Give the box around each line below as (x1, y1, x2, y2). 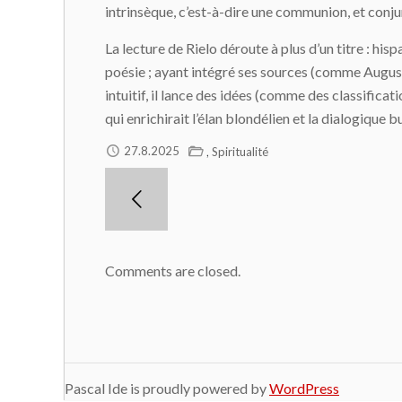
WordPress (269, 379, 339, 397)
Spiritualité (212, 144, 268, 159)
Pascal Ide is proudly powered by (65, 379, 269, 397)
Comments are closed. (105, 261, 240, 279)
